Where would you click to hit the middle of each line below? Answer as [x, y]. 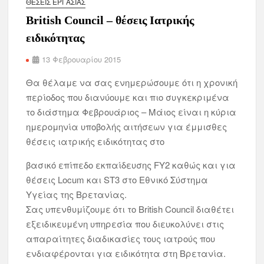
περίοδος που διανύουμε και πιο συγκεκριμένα [128, 97]
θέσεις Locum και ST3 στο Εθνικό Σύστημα [117, 179]
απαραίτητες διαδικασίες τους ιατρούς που [121, 238]
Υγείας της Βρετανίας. [77, 194]
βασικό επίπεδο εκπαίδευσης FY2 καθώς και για [131, 165]
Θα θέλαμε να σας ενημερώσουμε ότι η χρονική [132, 82]
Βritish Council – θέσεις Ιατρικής [110, 20]
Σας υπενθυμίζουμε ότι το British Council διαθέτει [130, 209]
